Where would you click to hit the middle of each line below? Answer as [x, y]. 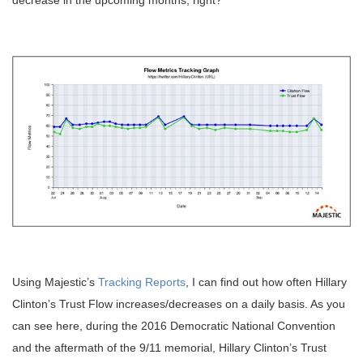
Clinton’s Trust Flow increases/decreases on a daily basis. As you [179, 304]
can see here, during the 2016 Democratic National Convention [174, 326]
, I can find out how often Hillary [266, 282]
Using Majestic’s [55, 282]
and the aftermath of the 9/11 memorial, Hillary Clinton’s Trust [169, 348]
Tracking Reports [142, 282]
